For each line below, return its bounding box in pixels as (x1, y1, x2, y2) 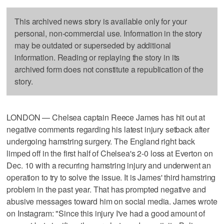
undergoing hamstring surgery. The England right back (6, 135, 195, 147)
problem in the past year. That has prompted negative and (6, 183, 206, 195)
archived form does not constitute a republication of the (14, 63, 203, 75)
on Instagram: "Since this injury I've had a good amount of (6, 207, 205, 219)
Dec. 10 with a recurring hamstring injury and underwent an (6, 159, 211, 171)
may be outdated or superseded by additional (14, 39, 171, 51)
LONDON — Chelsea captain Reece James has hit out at (6, 111, 205, 123)
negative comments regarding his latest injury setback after (6, 123, 210, 135)
